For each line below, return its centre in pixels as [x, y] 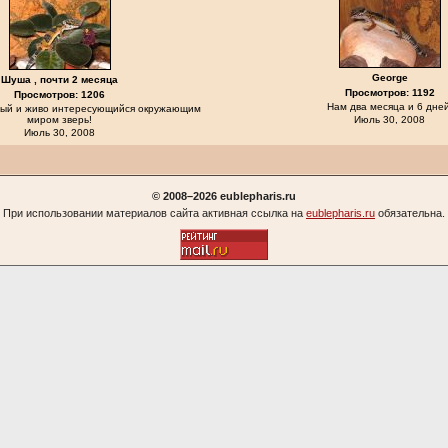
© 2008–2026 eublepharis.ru [224, 196]
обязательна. [410, 213]
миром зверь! [59, 119]
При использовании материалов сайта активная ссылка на [154, 213]
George [389, 77]
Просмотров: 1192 [389, 92]
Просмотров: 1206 [59, 94]
